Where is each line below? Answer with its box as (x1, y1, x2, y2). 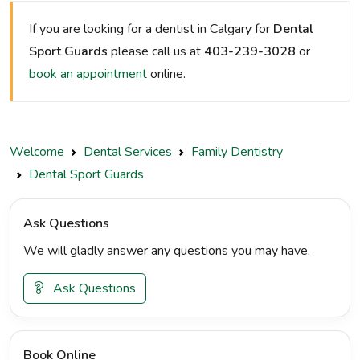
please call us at (108, 43, 204, 60)
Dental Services (84, 143, 172, 161)
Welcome (10, 143, 64, 161)
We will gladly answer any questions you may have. (23, 242, 310, 260)
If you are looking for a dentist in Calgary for (29, 20, 273, 38)
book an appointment (29, 65, 147, 83)
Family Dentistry (191, 143, 283, 161)
